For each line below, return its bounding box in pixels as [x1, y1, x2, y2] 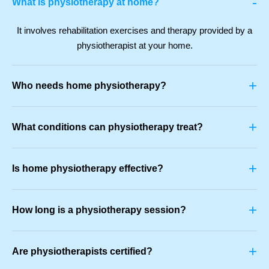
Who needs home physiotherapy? [12, 80, 166, 91]
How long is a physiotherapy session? [12, 204, 186, 215]
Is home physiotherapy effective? [12, 163, 163, 174]
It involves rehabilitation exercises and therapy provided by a [17, 25, 252, 35]
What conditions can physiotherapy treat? [12, 121, 203, 132]
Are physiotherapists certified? [12, 246, 153, 256]
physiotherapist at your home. [76, 40, 193, 50]
